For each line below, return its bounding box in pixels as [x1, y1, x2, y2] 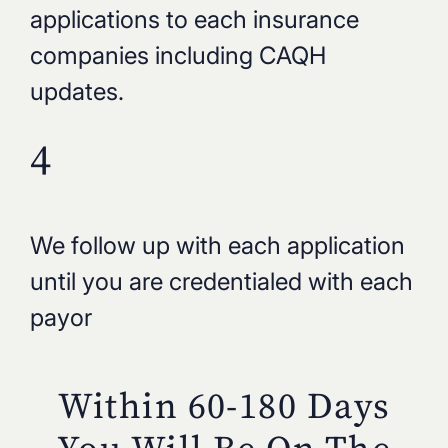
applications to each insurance [29, 5, 359, 35]
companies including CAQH [29, 41, 326, 71]
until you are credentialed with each [29, 267, 413, 297]
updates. [29, 77, 124, 107]
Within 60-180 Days [57, 381, 391, 431]
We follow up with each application [29, 231, 405, 261]
